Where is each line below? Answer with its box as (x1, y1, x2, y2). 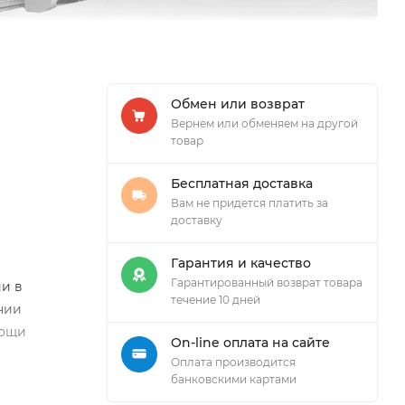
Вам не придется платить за (171, 195, 328, 210)
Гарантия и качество (171, 254, 311, 271)
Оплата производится (171, 354, 296, 369)
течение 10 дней (171, 292, 260, 306)
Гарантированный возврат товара (171, 275, 363, 289)
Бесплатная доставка (171, 174, 313, 192)
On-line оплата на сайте (171, 334, 330, 351)
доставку (171, 212, 222, 227)
